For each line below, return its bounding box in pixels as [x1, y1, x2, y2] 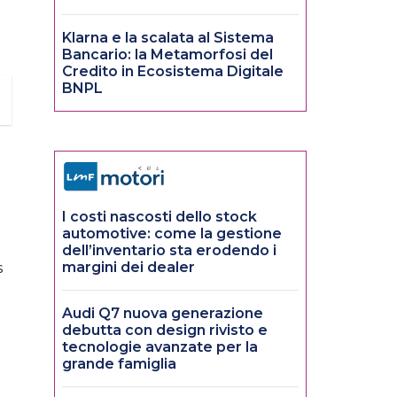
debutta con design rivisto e [62, 322, 268, 339]
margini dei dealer [62, 259, 195, 276]
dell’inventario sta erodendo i [62, 242, 276, 260]
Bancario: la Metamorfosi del [62, 46, 273, 64]
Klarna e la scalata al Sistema [62, 29, 274, 47]
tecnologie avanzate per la [62, 339, 258, 356]
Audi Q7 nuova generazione [62, 305, 263, 323]
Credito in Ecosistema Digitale [62, 63, 284, 81]
